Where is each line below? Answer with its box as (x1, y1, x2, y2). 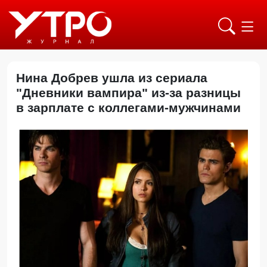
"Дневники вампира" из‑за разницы (16, 86, 241, 100)
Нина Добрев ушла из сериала (16, 71, 207, 85)
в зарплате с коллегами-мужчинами (16, 101, 248, 114)
